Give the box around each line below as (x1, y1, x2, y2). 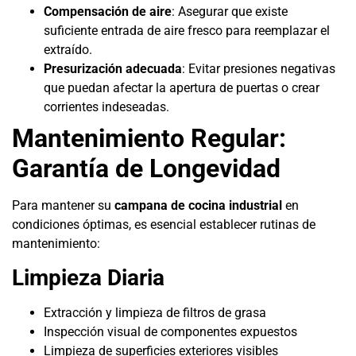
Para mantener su (12, 197, 114, 213)
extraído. (44, 41, 92, 57)
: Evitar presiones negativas (182, 60, 335, 76)
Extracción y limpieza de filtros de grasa (44, 305, 266, 321)
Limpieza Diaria (12, 265, 164, 292)
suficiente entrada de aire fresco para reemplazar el (44, 22, 330, 38)
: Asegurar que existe (172, 3, 288, 19)
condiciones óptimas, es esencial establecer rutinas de (12, 216, 315, 232)
